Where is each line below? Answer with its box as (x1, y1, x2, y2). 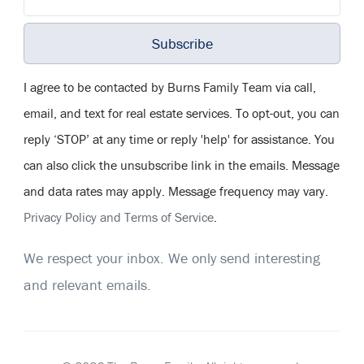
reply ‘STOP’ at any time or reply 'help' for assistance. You (24, 130, 335, 147)
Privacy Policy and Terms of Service (24, 208, 214, 225)
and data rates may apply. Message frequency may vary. (24, 182, 328, 199)
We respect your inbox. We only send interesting (24, 248, 320, 267)
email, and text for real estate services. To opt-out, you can (24, 104, 340, 121)
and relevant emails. (24, 275, 151, 294)
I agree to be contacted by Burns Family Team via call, (24, 78, 316, 95)
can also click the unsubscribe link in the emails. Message (24, 156, 340, 173)
